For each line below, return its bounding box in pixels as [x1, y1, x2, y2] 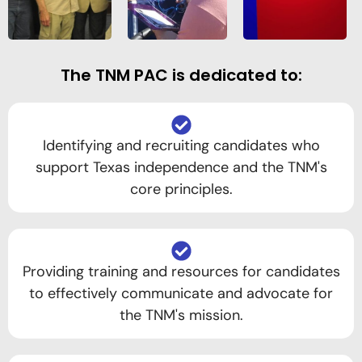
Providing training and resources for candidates [22, 261, 340, 281]
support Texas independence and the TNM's [35, 157, 327, 177]
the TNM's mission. [119, 305, 243, 325]
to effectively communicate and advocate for [29, 283, 333, 303]
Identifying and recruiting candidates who [42, 135, 320, 155]
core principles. [129, 179, 233, 199]
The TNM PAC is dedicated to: [60, 63, 302, 86]
